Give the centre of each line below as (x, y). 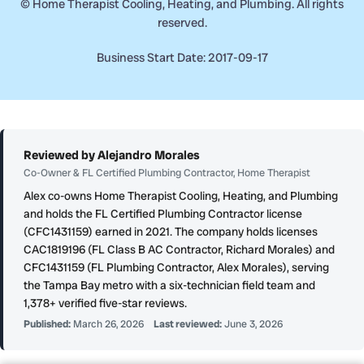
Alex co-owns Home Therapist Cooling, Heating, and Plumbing (180, 196)
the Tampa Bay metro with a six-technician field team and (169, 286)
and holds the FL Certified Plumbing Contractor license (162, 214)
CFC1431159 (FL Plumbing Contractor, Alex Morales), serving (176, 268)
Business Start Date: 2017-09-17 (182, 57)
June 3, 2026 (254, 325)
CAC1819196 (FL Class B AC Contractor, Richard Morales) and (179, 250)
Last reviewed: (188, 325)
